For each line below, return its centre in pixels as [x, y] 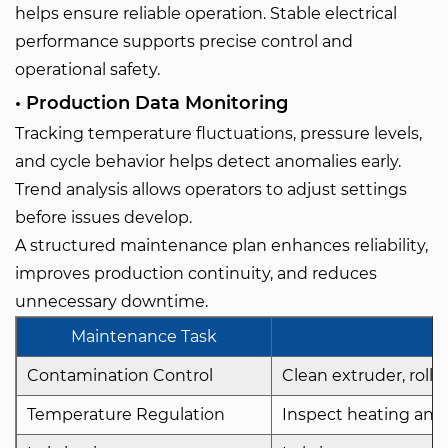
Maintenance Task [144, 336]
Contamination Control [120, 375]
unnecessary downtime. [111, 301]
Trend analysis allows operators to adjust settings [211, 189]
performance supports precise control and [184, 41]
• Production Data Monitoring [151, 103]
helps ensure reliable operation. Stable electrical [206, 13]
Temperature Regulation [126, 414]
